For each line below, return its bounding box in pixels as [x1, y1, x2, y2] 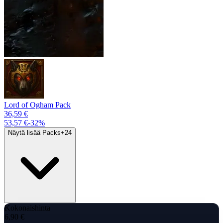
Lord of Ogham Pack [4, 100, 71, 109]
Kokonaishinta [4, 203, 50, 212]
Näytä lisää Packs [8, 128, 61, 136]
